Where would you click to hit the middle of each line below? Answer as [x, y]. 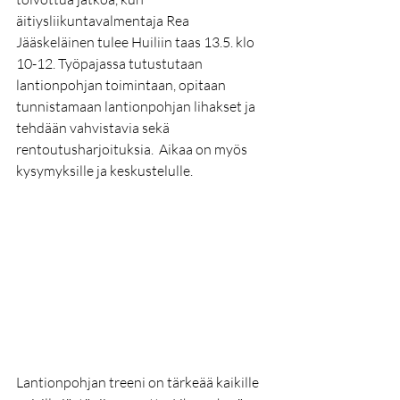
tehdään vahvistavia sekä [94, 128]
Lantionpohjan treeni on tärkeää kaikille [139, 383]
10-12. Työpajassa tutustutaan [111, 63]
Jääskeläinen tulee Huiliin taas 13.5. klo [137, 42]
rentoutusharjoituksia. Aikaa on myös [133, 149]
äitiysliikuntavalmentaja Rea [104, 21]
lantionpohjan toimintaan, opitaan [122, 85]
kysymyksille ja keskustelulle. [106, 171]
